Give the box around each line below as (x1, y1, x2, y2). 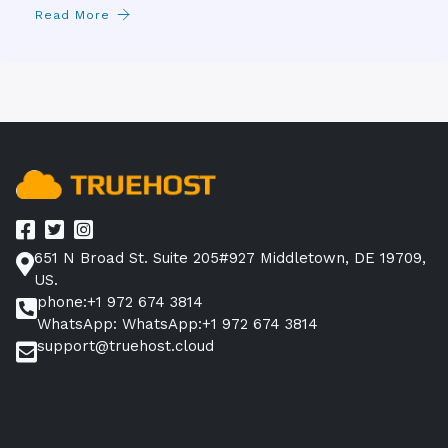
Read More (35, 7, 110, 22)
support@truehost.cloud (37, 336, 214, 355)
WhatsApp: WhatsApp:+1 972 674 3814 (37, 314, 318, 333)
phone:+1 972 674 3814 (37, 292, 203, 311)
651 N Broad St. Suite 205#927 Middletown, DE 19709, (34, 248, 426, 267)
